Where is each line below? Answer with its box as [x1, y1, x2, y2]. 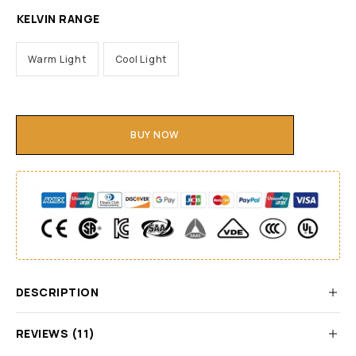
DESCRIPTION [16, 284, 99, 300]
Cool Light [114, 52, 167, 67]
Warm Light [28, 52, 87, 67]
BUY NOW [130, 128, 180, 142]
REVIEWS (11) [16, 326, 95, 342]
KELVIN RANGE [17, 11, 100, 27]
